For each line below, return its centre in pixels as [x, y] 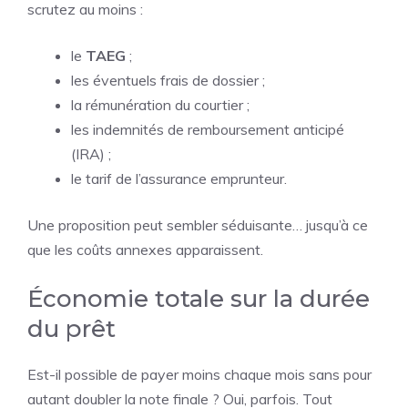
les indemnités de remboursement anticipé [208, 129]
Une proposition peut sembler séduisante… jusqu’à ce [198, 225]
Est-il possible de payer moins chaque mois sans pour [199, 374]
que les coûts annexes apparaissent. [145, 250]
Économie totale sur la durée [199, 299]
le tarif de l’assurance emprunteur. [179, 178]
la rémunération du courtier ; [160, 105]
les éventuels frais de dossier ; [168, 80]
